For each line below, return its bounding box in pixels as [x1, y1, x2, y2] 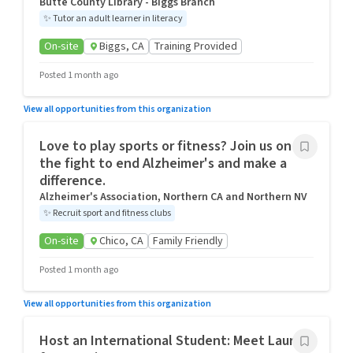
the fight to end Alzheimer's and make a [39, 154, 287, 173]
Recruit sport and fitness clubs [53, 206, 171, 220]
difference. [39, 171, 106, 191]
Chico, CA [99, 233, 143, 249]
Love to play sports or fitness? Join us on [39, 136, 292, 156]
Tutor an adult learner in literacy [53, 12, 183, 25]
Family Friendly [153, 233, 223, 249]
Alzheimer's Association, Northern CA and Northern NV [39, 189, 307, 205]
